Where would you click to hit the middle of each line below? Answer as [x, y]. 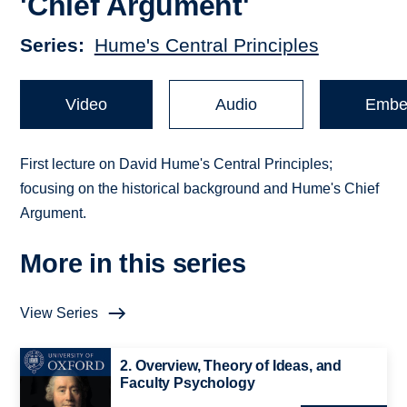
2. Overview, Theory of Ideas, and [231, 366]
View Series [60, 313]
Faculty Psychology [188, 383]
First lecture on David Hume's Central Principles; [177, 164]
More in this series [133, 264]
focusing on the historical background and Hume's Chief [200, 189]
